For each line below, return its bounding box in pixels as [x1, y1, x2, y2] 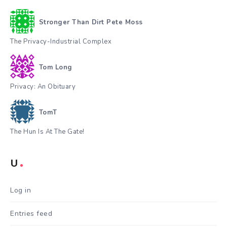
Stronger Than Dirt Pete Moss [39, 17, 143, 27]
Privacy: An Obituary [10, 82, 75, 92]
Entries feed [10, 209, 52, 219]
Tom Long [39, 62, 72, 72]
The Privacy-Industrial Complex [10, 37, 111, 47]
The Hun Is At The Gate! [10, 127, 85, 137]
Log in [10, 185, 31, 196]
